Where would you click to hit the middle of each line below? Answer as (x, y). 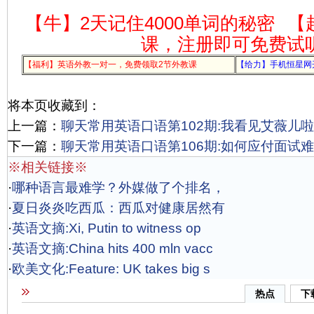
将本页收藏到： (54, 105)
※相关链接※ (48, 167)
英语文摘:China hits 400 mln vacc (112, 248)
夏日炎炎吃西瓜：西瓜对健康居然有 (118, 208)
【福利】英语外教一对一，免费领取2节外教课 (110, 64)
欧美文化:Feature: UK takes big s (111, 269)
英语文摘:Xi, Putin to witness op (107, 228)
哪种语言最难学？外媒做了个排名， (118, 187)
